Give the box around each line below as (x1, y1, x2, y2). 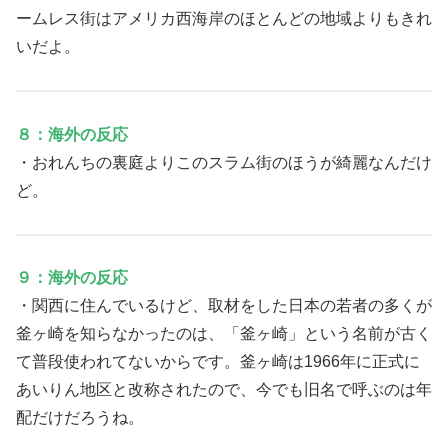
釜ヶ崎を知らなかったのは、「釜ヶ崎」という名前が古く (16, 325, 432, 343)
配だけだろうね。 (16, 409, 144, 427)
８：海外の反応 (16, 125, 128, 143)
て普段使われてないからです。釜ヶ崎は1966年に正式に (16, 353, 420, 371)
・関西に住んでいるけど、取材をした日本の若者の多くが (16, 297, 432, 315)
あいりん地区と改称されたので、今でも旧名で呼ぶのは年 (16, 381, 432, 399)
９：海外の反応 (16, 269, 128, 287)
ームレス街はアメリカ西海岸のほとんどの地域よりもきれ (16, 10, 432, 28)
